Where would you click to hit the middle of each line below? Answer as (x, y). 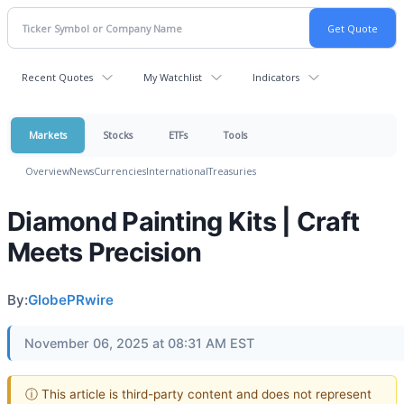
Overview (47, 171)
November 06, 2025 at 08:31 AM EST (139, 343)
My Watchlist (173, 77)
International (177, 171)
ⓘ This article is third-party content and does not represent (198, 394)
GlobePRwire (71, 300)
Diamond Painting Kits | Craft (184, 221)
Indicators (276, 77)
